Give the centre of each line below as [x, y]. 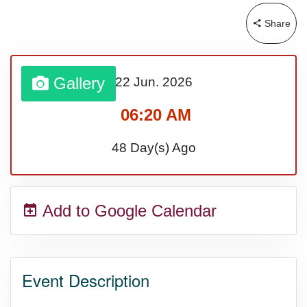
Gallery [77, 83]
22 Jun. [137, 82]
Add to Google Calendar [127, 211]
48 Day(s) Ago [153, 148]
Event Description [86, 280]
